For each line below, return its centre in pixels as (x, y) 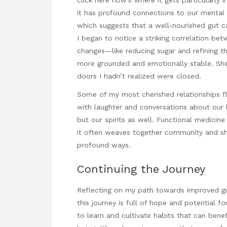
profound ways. (104, 145)
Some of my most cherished (126, 94)
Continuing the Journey (141, 169)
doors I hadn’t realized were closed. (139, 76)
